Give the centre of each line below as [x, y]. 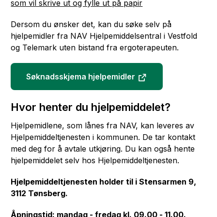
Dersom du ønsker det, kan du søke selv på [91, 24]
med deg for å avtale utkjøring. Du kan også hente [103, 149]
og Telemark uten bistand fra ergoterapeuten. [95, 47]
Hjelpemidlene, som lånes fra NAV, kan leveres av [103, 125]
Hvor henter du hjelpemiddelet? [91, 107]
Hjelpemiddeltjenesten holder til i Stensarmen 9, [104, 182]
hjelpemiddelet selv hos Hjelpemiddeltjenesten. [95, 160]
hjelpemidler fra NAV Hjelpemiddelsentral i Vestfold [104, 36]
